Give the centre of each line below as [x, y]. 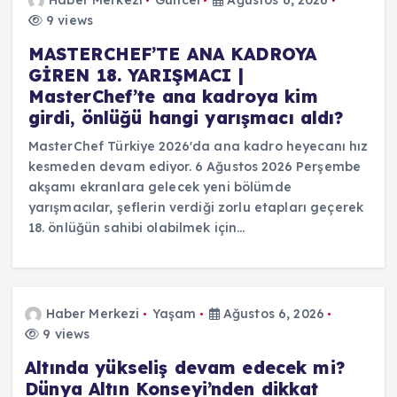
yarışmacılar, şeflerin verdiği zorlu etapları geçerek [196, 207]
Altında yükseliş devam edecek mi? [185, 367]
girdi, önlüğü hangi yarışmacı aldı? [186, 117]
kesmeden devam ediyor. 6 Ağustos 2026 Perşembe [195, 166]
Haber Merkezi [93, 313]
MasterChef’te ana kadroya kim [173, 96]
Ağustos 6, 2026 [272, 313]
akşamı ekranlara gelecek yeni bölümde [160, 187]
